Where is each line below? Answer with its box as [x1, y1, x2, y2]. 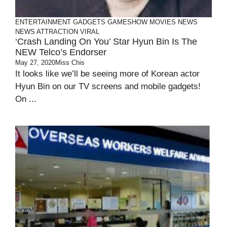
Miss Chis [55, 59, 85, 66]
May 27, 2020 [15, 59, 55, 66]
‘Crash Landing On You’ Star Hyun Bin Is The [15, 36, 197, 47]
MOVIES [149, 18, 176, 26]
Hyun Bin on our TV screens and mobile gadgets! [15, 82, 201, 91]
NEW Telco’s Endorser [15, 47, 106, 57]
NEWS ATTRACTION [15, 28, 78, 35]
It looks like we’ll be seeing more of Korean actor [15, 69, 200, 79]
